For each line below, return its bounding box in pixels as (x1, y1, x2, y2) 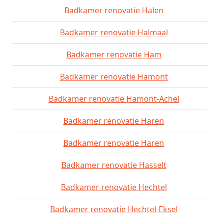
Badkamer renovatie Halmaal (59, 27, 168, 38)
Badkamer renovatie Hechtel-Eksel (50, 203, 178, 215)
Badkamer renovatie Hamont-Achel (48, 93, 179, 104)
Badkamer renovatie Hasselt (61, 159, 166, 170)
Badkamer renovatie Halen (64, 4, 164, 16)
